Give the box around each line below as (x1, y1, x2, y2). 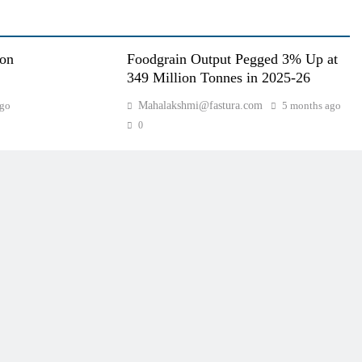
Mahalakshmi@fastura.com (137, 99, 263, 112)
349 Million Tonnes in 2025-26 (126, 69, 310, 86)
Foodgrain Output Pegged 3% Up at (126, 50, 338, 67)
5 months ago (281, 99, 341, 112)
